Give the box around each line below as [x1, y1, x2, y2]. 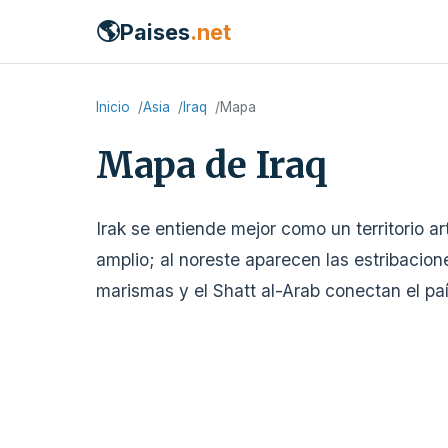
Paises [120, 18, 190, 45]
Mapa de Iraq [96, 143, 327, 188]
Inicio [96, 99, 130, 115]
